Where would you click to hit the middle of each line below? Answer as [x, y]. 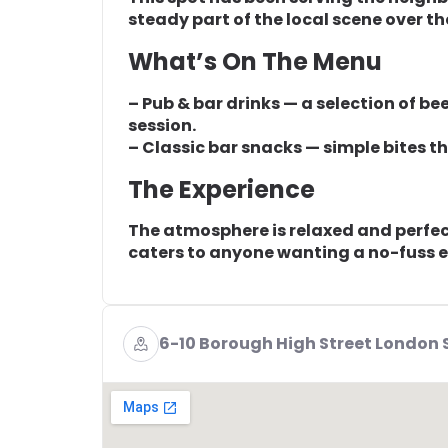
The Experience [221, 189]
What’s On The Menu [255, 61]
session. [162, 125]
